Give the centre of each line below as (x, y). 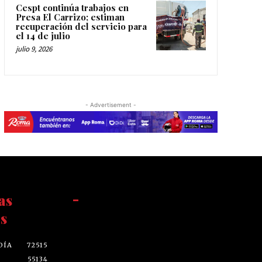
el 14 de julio (43, 36)
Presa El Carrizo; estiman (70, 17)
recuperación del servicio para (81, 27)
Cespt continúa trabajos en (72, 8)
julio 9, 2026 (34, 49)
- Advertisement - (111, 105)
